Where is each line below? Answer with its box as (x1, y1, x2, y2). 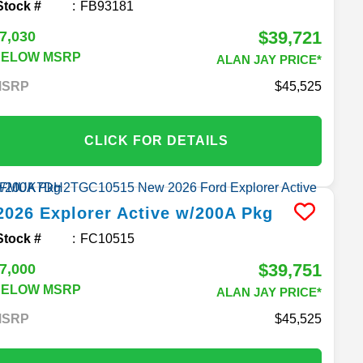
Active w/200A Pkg (117, 203, 274, 222)
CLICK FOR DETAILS (84, 133, 229, 147)
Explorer (40, 203, 113, 222)
